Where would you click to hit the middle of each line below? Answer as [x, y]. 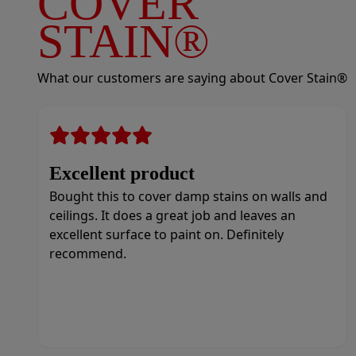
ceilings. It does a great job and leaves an [172, 215]
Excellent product [122, 173]
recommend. [87, 253]
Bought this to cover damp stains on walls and [188, 196]
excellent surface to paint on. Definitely [166, 234]
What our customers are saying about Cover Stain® [192, 78]
